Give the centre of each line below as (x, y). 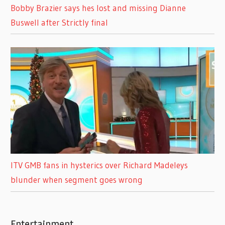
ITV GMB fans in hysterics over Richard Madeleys (99, 165)
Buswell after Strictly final (60, 22)
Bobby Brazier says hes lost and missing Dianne (98, 8)
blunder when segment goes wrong (77, 180)
